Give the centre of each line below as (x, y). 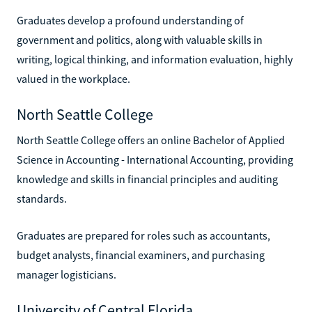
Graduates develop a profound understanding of (130, 20)
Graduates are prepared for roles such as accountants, (143, 235)
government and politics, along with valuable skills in (140, 39)
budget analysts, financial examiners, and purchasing (141, 255)
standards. (42, 198)
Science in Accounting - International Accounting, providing (155, 159)
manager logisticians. (67, 274)
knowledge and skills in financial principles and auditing (147, 179)
